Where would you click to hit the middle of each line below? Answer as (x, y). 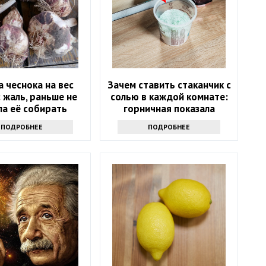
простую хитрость (169, 121)
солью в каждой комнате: (169, 97)
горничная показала (169, 109)
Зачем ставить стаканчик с (169, 85)
